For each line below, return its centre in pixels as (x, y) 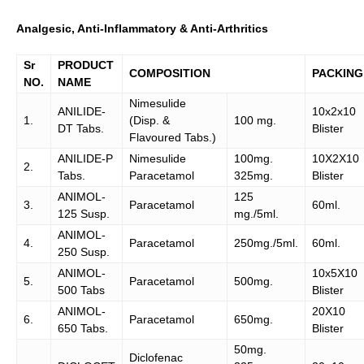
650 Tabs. (83, 328)
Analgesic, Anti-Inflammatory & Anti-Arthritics (142, 28)
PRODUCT (86, 65)
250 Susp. (84, 252)
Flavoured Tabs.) (173, 137)
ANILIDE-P (85, 158)
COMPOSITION (170, 73)
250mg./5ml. (266, 243)
